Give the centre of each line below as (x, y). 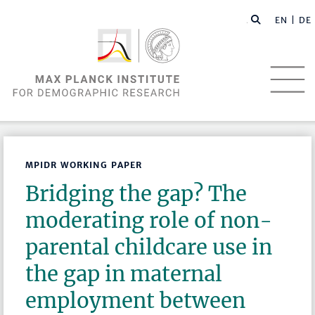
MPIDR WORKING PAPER (84, 165)
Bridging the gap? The (136, 194)
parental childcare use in (149, 247)
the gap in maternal (124, 274)
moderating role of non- (149, 221)
